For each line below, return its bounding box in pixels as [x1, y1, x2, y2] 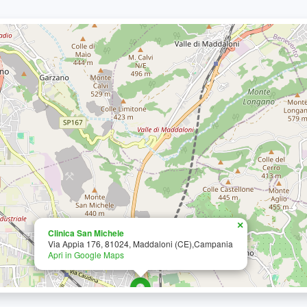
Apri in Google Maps [48, 249, 124, 260]
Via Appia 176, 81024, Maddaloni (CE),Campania [48, 238, 233, 249]
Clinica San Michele [48, 227, 124, 239]
